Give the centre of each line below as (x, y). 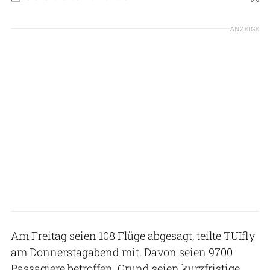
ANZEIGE (244, 28)
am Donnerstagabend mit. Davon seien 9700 (122, 252)
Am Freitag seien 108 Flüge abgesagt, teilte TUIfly (133, 235)
